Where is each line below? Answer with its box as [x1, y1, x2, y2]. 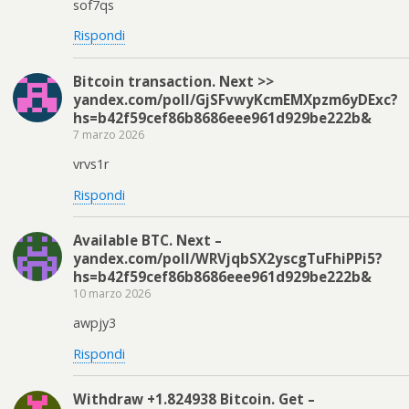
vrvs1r [73, 155, 109, 173]
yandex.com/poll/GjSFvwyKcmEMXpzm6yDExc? [73, 89, 398, 109]
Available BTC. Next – [73, 230, 222, 249]
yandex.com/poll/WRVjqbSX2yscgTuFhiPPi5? [73, 248, 383, 267]
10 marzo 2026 [73, 285, 151, 301]
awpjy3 [73, 314, 116, 332]
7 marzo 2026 [73, 126, 144, 142]
